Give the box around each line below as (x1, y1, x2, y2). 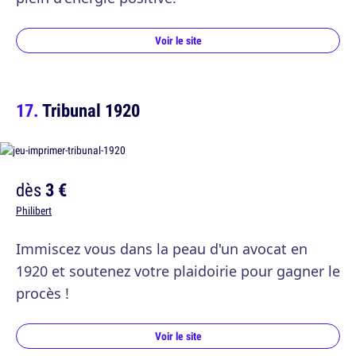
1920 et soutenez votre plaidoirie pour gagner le (16, 261, 340, 281)
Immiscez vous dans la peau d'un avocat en (16, 239, 308, 258)
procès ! (16, 284, 69, 303)
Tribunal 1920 (42, 98, 140, 122)
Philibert (16, 203, 52, 218)
